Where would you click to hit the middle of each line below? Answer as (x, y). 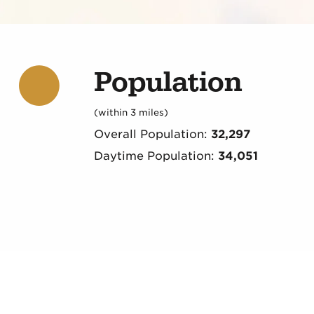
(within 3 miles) (131, 113)
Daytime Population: (156, 156)
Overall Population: (152, 135)
